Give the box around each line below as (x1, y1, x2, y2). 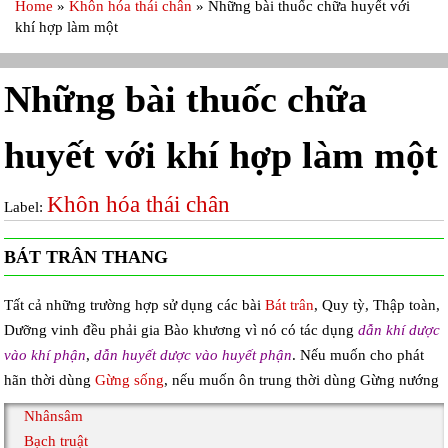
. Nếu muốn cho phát (292, 347, 425, 364)
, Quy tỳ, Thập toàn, (314, 297, 441, 314)
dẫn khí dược (358, 322, 441, 339)
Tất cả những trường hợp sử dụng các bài (4, 297, 266, 314)
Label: (4, 198, 48, 215)
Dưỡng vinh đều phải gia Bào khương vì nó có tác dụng (4, 322, 359, 339)
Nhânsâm (24, 408, 84, 425)
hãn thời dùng (4, 372, 96, 389)
